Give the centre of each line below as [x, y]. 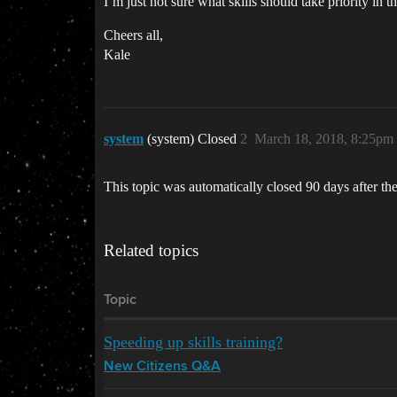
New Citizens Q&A [162, 367]
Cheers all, [133, 35]
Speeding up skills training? [193, 342]
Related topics [151, 250]
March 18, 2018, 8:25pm [324, 139]
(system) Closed [194, 139]
